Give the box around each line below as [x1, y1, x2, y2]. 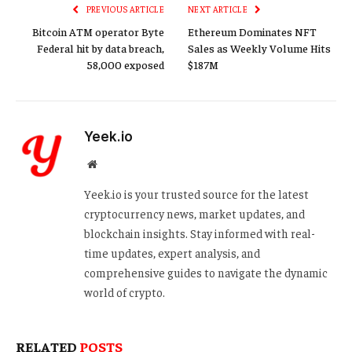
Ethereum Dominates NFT [188, 24, 317, 39]
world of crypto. [84, 284, 165, 300]
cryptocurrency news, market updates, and [84, 206, 305, 222]
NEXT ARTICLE [188, 4, 250, 15]
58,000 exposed [87, 57, 164, 72]
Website [96, 158, 131, 170]
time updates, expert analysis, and [84, 245, 260, 261]
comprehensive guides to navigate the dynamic [84, 265, 328, 280]
